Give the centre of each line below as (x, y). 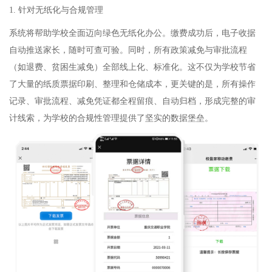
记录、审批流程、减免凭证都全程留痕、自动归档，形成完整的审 (132, 101)
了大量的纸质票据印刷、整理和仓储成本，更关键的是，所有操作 (132, 84)
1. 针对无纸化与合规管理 (56, 10)
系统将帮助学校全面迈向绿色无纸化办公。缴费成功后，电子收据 (132, 33)
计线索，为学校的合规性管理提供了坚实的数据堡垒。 (111, 118)
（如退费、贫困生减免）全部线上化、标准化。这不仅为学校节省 (132, 67)
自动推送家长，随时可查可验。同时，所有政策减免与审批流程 (128, 50)
